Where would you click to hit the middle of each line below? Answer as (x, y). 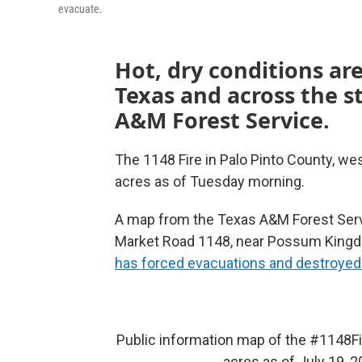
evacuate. (80, 9)
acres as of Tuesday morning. (210, 181)
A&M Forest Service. (222, 120)
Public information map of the (213, 340)
